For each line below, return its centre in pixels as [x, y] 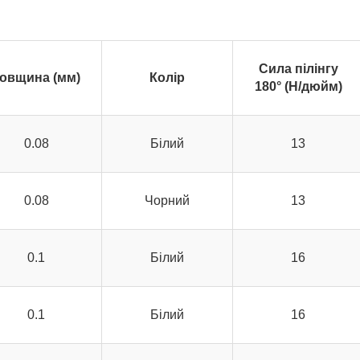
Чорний [167, 200]
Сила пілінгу [298, 69]
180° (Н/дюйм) [298, 86]
